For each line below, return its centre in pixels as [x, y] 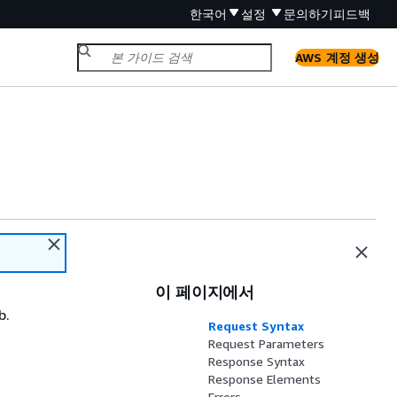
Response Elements [265, 379]
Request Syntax [257, 326]
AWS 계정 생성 [337, 57]
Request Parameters [267, 343]
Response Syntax [257, 361]
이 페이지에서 [205, 292]
